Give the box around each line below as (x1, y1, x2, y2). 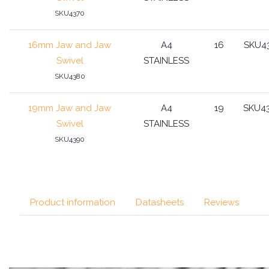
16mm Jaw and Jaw (28, 39, 111, 50)
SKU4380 (54, 71, 85, 80)
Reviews (204, 196, 239, 208)
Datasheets (136, 196, 184, 208)
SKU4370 (55, 8, 85, 17)
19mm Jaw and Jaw (28, 102, 111, 113)
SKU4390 (55, 134, 85, 144)
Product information (30, 196, 115, 208)
